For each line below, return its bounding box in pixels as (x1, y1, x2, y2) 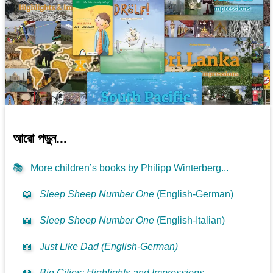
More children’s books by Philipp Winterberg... (30, 163, 229, 174)
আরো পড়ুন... (13, 130, 68, 145)
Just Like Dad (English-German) (40, 241, 179, 252)
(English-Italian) (154, 215, 225, 226)
